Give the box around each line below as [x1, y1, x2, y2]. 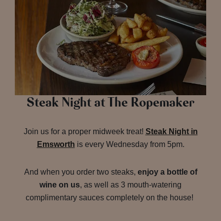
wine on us [39, 181, 80, 189]
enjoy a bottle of [137, 168, 197, 177]
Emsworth [37, 140, 75, 149]
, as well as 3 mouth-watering [80, 181, 182, 189]
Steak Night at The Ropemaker [27, 94, 194, 111]
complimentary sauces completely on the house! [26, 193, 195, 202]
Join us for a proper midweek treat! [23, 127, 146, 136]
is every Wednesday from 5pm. [74, 140, 184, 149]
